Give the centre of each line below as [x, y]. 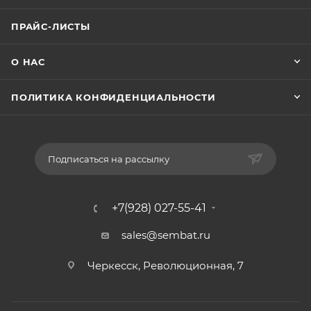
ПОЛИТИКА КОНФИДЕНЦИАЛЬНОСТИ [114, 97]
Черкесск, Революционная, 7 [166, 266]
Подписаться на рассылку [109, 159]
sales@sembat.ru [166, 235]
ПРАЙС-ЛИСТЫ [51, 26]
